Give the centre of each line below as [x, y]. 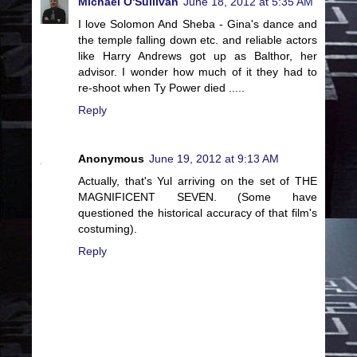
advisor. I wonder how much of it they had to [198, 71]
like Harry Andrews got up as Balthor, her [198, 55]
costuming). [108, 229]
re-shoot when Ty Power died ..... [161, 87]
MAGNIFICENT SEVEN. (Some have [198, 197]
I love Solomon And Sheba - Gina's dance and [198, 24]
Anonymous [111, 159]
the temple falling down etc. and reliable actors [198, 39]
